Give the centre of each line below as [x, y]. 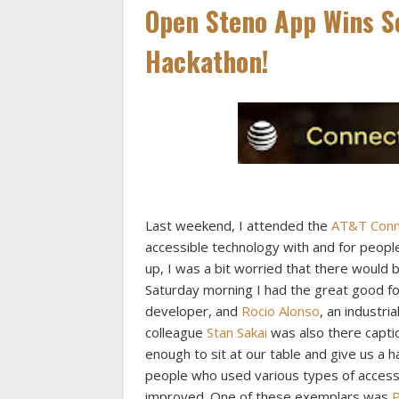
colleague [176, 332]
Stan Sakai [237, 332]
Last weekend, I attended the [238, 225]
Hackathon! [207, 61]
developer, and [193, 310]
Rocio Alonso [281, 310]
